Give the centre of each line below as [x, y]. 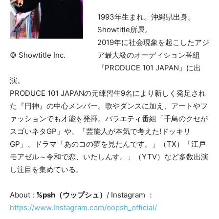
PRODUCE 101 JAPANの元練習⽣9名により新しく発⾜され [108, 93]
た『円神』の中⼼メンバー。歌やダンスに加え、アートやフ [109, 106]
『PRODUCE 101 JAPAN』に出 [149, 67]
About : [23, 195]
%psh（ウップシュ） [71, 195]
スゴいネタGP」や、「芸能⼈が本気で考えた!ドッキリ [100, 131]
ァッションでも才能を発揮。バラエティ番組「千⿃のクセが [109, 118]
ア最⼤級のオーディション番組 [149, 55]
